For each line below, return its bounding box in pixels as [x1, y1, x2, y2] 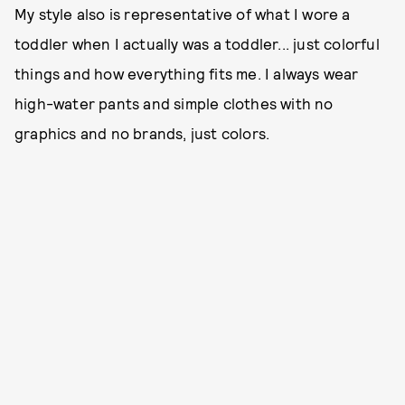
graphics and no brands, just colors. [14, 124, 274, 142]
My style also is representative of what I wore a [14, 5, 351, 23]
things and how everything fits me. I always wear [14, 64, 359, 82]
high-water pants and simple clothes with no [14, 94, 334, 112]
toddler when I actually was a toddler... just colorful [14, 34, 380, 52]
